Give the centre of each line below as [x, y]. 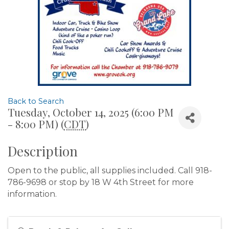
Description [43, 151]
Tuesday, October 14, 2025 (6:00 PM [91, 112]
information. [32, 194]
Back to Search [36, 101]
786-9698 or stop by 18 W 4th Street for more [101, 182]
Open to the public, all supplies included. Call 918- [110, 170]
